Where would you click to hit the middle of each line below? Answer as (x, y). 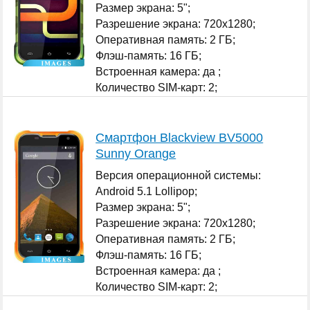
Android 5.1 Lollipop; (147, 191)
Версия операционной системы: (179, 175)
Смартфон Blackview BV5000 (180, 137)
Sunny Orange (136, 153)
